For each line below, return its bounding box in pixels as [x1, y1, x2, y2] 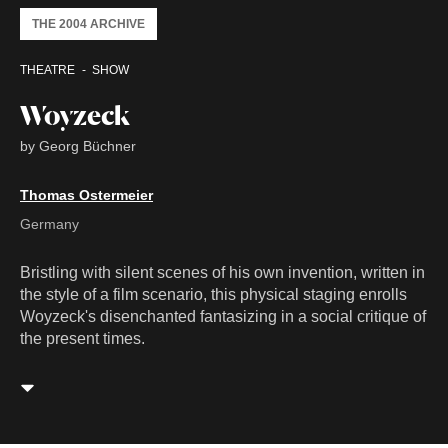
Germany [20, 216, 79, 233]
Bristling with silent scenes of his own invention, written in [20, 264, 425, 282]
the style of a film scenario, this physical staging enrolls [20, 286, 407, 304]
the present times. [20, 330, 145, 348]
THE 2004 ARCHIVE [32, 17, 145, 32]
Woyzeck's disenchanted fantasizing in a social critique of [20, 308, 426, 326]
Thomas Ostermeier [20, 187, 153, 204]
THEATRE [20, 63, 75, 78]
